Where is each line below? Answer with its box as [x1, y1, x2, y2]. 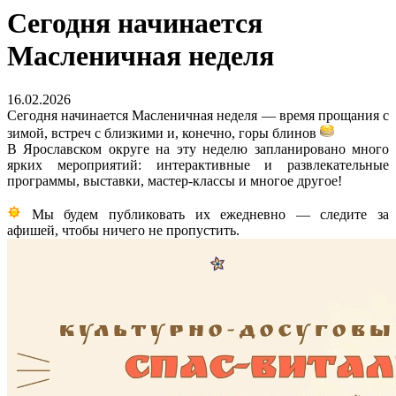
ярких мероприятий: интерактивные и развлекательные [7, 156, 389, 172]
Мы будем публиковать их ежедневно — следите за [21, 206, 389, 222]
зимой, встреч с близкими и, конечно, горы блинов [7, 125, 320, 141]
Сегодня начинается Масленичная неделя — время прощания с [7, 107, 389, 123]
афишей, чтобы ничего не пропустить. [7, 222, 240, 238]
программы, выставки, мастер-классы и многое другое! [7, 172, 342, 188]
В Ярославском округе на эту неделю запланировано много [7, 141, 389, 156]
